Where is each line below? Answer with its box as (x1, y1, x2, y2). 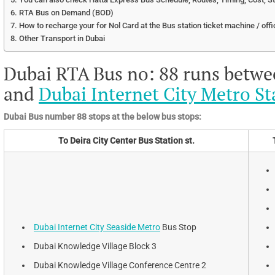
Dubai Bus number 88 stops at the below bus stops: (4, 111, 201, 122)
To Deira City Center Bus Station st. (58, 135, 195, 145)
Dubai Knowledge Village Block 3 (34, 241, 157, 251)
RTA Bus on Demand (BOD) (18, 7, 114, 17)
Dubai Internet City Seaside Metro (34, 222, 160, 232)
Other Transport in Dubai (18, 33, 105, 43)
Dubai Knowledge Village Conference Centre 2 (34, 260, 206, 270)
